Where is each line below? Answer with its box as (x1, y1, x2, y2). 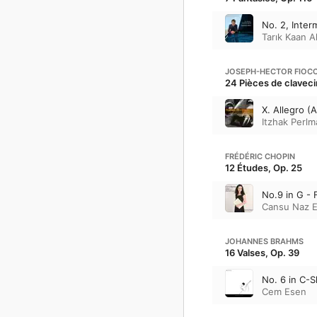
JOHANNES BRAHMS (225, 236, 304, 246)
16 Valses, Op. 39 (225, 247, 299, 258)
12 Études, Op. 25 (225, 162, 302, 173)
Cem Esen (262, 285, 306, 297)
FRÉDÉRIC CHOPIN (225, 151, 295, 161)
